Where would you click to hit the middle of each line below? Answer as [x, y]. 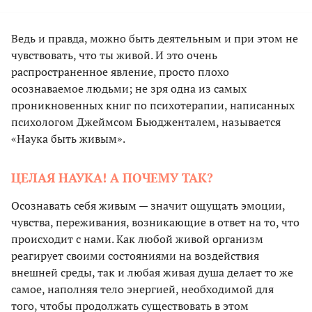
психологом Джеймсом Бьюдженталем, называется [146, 122]
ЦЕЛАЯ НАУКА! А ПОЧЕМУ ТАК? [112, 178]
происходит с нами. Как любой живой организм [137, 239]
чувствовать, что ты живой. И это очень [114, 55]
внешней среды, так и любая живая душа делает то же [152, 273]
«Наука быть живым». [68, 139]
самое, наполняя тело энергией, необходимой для [142, 289]
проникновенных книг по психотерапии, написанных [153, 106]
